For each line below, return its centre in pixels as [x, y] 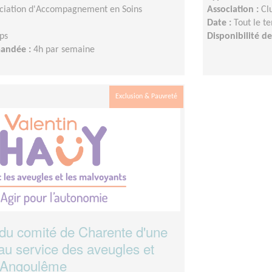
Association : [234, 9]
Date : [220, 23]
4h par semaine [64, 49]
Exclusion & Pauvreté [146, 96]
